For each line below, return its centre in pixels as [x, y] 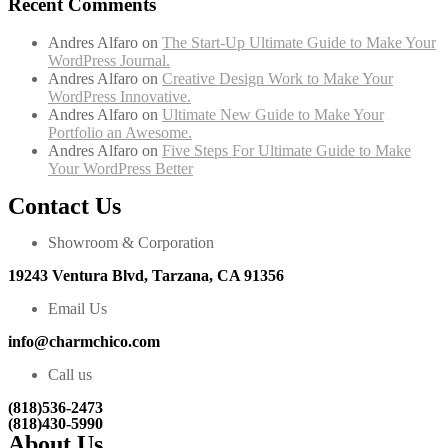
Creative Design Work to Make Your [277, 79]
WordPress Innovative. [119, 97]
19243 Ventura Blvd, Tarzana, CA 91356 [146, 276]
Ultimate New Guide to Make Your [273, 115]
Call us [70, 375]
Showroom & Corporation [131, 243]
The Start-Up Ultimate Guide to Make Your [299, 43]
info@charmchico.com [84, 342]
